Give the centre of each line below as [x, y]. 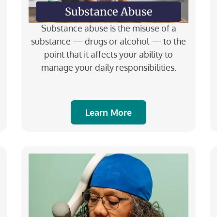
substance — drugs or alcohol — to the [108, 41]
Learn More [108, 112]
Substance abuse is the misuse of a [108, 28]
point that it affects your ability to [108, 54]
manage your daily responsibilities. [108, 67]
